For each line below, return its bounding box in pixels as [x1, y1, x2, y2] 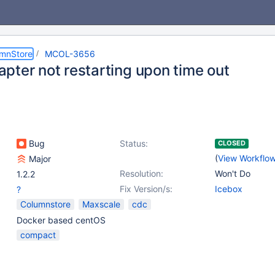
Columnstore [20, 199, 71, 209]
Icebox [215, 184, 242, 194]
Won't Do [215, 168, 250, 179]
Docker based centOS [17, 215, 106, 225]
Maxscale [82, 199, 120, 209]
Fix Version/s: [120, 184, 172, 194]
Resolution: [120, 168, 163, 179]
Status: [120, 138, 148, 149]
